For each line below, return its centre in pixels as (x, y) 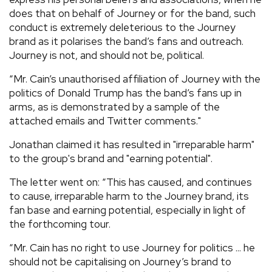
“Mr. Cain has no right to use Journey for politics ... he (132, 248)
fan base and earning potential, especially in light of (127, 210)
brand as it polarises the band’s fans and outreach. (126, 41)
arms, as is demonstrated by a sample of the (114, 107)
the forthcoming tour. (60, 224)
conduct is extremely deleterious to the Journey (122, 27)
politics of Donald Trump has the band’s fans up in (125, 93)
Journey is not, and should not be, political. (107, 55)
